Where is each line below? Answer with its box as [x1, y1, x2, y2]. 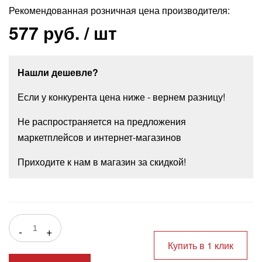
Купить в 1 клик [167, 239, 233, 252]
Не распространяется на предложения [17, 115, 186, 128]
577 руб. [8, 20, 80, 45]
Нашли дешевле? [17, 65, 98, 79]
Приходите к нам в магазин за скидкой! [17, 155, 186, 168]
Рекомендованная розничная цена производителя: [8, 4, 230, 17]
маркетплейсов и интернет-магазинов [17, 130, 181, 144]
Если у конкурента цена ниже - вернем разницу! [17, 90, 225, 104]
